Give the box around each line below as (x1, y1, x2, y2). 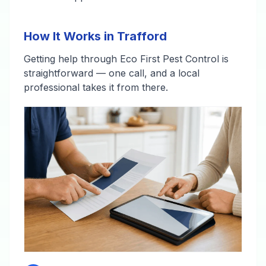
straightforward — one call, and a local (24, 67, 199, 79)
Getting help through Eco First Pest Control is (24, 53, 229, 65)
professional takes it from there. (24, 81, 168, 93)
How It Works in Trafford (24, 29, 167, 43)
